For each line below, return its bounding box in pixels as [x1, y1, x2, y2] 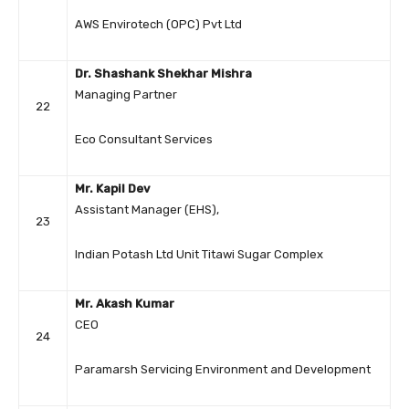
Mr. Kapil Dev [75, 182, 150, 196]
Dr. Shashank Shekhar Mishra [75, 67, 252, 81]
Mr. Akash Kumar [75, 297, 174, 311]
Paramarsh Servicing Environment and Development [75, 362, 371, 377]
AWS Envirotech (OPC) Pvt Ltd [75, 17, 242, 32]
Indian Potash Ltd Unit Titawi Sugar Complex [75, 247, 323, 262]
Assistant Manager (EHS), [75, 203, 219, 217]
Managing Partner [75, 88, 177, 102]
